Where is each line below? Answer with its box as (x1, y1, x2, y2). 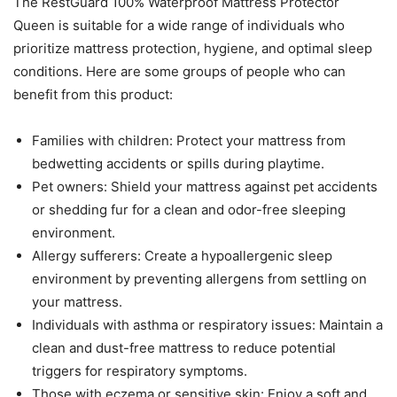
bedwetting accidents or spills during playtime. (32, 154, 324, 172)
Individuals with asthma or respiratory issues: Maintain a (32, 315, 383, 333)
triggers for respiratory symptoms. (32, 362, 247, 379)
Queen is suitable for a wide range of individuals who (13, 16, 345, 34)
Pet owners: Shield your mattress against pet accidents (32, 177, 378, 195)
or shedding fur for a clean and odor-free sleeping (32, 200, 346, 218)
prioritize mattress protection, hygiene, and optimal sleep (13, 39, 372, 57)
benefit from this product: (13, 85, 173, 103)
